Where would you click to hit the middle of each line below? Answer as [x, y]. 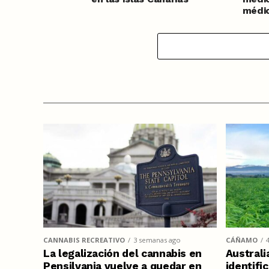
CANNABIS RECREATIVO [84, 240]
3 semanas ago [157, 240]
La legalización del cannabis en [123, 253]
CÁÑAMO [241, 240]
